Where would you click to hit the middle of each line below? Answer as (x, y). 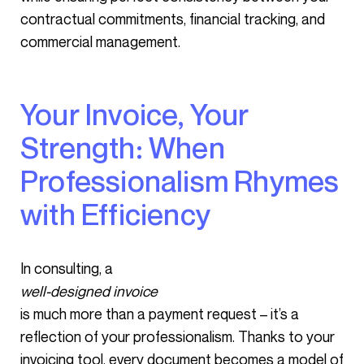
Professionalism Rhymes (180, 181)
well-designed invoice (89, 291)
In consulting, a (68, 268)
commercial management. (100, 41)
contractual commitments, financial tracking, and (173, 19)
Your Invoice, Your (28, 114)
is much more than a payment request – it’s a (160, 314)
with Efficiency (115, 214)
